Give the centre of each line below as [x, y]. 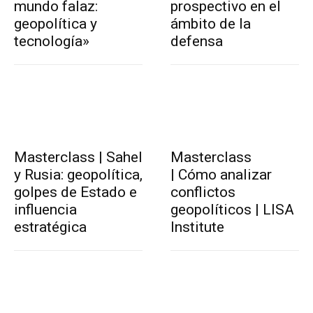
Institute [197, 227]
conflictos [203, 192]
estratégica [50, 227]
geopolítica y [56, 23]
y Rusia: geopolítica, [78, 174]
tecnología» [52, 41]
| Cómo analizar [221, 174]
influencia [45, 209]
